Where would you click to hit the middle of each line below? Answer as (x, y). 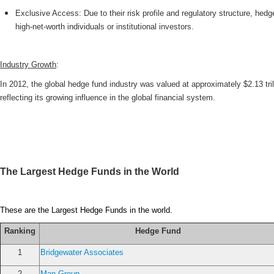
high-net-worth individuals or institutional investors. (105, 27)
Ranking (20, 231)
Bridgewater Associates (82, 252)
